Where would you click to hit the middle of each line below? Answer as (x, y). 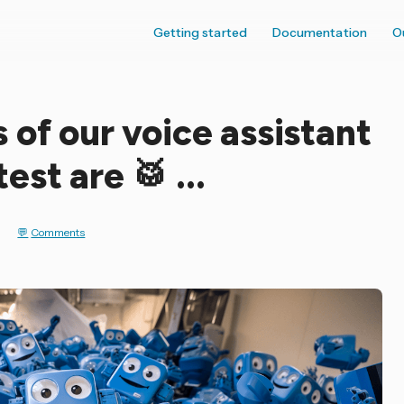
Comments (58, 233)
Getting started (200, 32)
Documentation (319, 32)
